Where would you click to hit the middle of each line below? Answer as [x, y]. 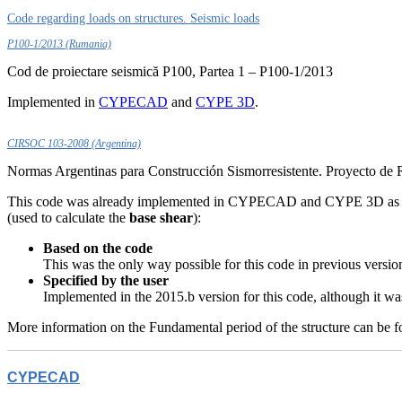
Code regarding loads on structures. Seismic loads [133, 18]
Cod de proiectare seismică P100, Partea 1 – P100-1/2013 [170, 71]
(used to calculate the [66, 218]
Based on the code [98, 248]
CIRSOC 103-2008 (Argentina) [74, 144]
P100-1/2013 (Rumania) [59, 44]
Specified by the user [106, 280]
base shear [159, 218]
